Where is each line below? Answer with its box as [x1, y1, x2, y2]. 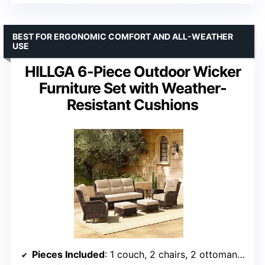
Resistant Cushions [67, 95, 198, 114]
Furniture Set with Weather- [38, 79, 227, 97]
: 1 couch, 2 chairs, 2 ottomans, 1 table [105, 248, 237, 260]
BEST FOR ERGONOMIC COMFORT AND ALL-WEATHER [12, 31, 233, 41]
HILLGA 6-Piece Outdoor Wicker [24, 62, 241, 80]
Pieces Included [32, 248, 105, 260]
